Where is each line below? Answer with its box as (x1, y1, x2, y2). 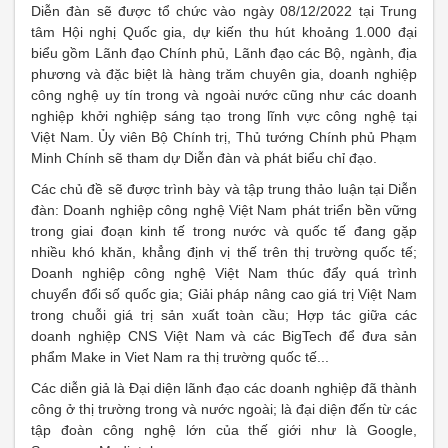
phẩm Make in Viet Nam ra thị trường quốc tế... (31, 349, 329, 365)
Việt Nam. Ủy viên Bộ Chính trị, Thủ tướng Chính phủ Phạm (31, 129, 417, 145)
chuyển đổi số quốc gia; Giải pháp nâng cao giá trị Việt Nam (31, 286, 417, 302)
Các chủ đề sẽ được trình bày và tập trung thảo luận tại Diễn (31, 181, 417, 197)
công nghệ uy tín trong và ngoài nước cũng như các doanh (31, 87, 417, 103)
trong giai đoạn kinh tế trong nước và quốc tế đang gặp (31, 223, 417, 239)
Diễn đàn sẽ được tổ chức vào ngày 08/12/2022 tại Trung (31, 3, 417, 19)
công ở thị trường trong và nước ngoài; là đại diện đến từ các (31, 401, 417, 417)
